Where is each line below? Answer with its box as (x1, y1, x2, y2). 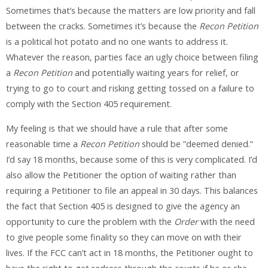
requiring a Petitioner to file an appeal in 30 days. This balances (6, 184, 258, 196)
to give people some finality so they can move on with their (6, 231, 242, 243)
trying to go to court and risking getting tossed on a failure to (6, 83, 254, 95)
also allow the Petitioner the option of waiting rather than (6, 169, 236, 181)
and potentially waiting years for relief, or (72, 67, 239, 79)
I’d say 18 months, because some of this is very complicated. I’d (6, 153, 257, 165)
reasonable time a (6, 138, 80, 150)
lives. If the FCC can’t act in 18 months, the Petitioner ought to (6, 246, 253, 258)
